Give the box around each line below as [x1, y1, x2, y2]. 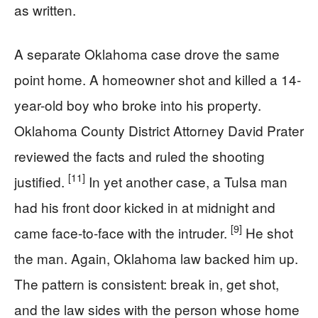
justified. [14, 171, 68, 191]
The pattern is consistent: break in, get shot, [14, 273, 279, 293]
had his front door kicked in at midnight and [14, 197, 275, 216]
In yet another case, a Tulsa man [85, 171, 287, 191]
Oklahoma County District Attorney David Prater [14, 120, 304, 140]
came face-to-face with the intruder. [14, 222, 231, 242]
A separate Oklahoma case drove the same [14, 43, 280, 63]
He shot [242, 222, 293, 242]
